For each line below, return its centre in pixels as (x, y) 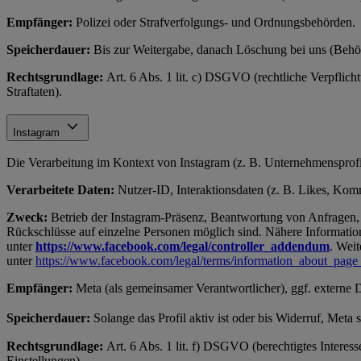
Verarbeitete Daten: (62, 190)
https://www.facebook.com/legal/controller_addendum (183, 247)
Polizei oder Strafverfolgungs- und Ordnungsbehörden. (216, 22)
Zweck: (27, 218)
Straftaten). (34, 91)
